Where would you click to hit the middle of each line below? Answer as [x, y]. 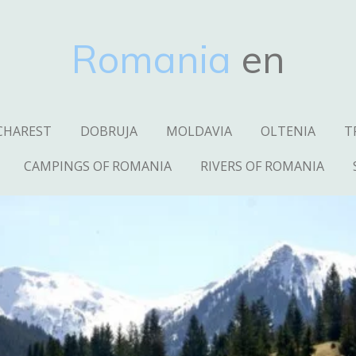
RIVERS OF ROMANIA [262, 166]
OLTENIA [288, 131]
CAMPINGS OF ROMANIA [97, 166]
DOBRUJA [109, 131]
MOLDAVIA [199, 131]
